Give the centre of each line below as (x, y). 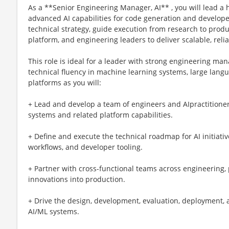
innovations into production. (77, 179)
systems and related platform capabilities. (100, 114)
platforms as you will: (65, 82)
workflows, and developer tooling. (85, 147)
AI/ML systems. (54, 211)
